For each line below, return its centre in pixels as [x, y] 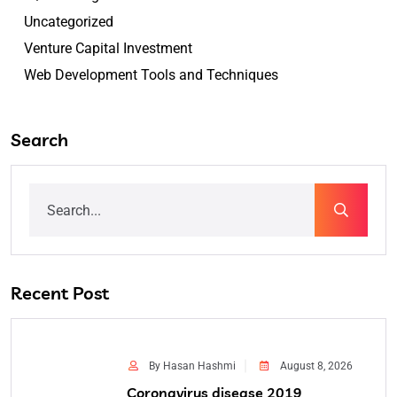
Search [39, 140]
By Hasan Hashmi [192, 366]
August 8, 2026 [316, 366]
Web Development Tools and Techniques [151, 75]
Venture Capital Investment [108, 49]
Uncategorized [69, 22]
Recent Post [60, 293]
